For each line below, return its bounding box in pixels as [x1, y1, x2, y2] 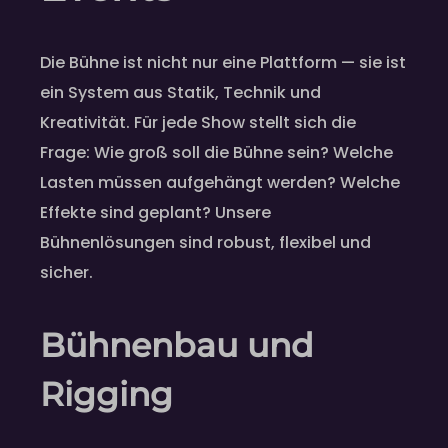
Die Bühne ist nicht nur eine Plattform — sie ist [40, 51, 406, 75]
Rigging [40, 374, 173, 415]
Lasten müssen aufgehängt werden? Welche [40, 171, 400, 195]
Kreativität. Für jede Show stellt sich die [40, 111, 356, 135]
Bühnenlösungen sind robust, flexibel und [40, 231, 371, 255]
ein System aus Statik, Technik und [40, 81, 321, 105]
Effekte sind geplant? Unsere [40, 201, 271, 225]
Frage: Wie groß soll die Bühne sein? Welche [40, 141, 393, 165]
